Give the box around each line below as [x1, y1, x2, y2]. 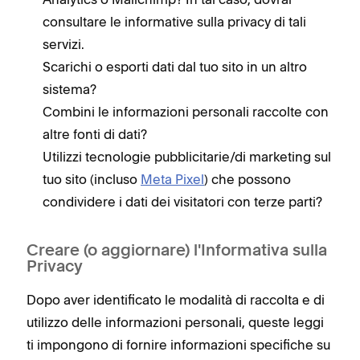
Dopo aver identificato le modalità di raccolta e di [27, 291, 325, 308]
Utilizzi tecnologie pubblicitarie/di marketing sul [43, 148, 331, 165]
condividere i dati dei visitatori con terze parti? [43, 193, 322, 210]
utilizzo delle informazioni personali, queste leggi [27, 313, 324, 330]
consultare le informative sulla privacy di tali [43, 13, 306, 30]
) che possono [204, 170, 291, 187]
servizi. [43, 35, 84, 52]
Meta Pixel [141, 170, 204, 187]
